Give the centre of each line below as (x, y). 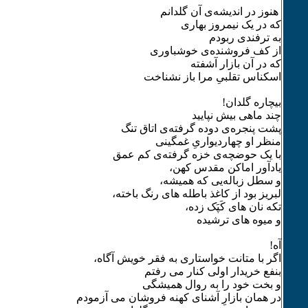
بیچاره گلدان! (251, 102)
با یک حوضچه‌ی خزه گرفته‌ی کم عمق (197, 154)
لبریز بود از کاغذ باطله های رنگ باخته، (196, 194)
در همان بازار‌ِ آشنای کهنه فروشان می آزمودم (178, 297)
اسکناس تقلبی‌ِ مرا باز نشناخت (212, 77)
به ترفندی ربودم (245, 37)
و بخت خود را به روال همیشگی (211, 284)
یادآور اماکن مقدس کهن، (225, 167)
